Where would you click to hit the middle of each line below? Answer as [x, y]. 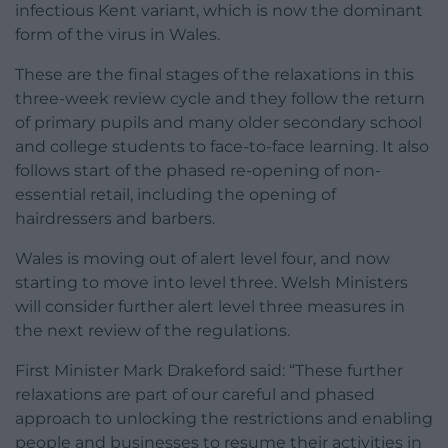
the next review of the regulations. [152, 330]
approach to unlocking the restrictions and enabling [224, 418]
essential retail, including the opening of [175, 194]
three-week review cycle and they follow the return [220, 98]
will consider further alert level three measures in [210, 306]
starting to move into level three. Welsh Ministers [211, 282]
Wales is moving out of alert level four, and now [202, 258]
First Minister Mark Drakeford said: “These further [209, 370]
